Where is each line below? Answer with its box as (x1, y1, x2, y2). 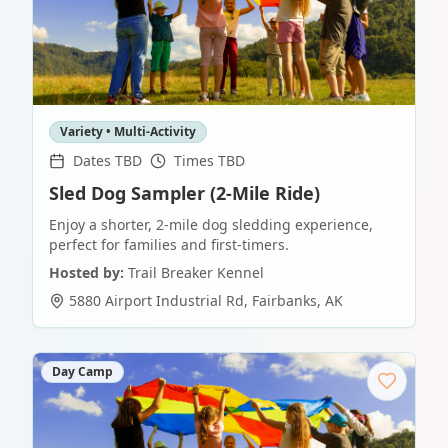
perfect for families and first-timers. (49, 235, 289, 254)
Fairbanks (252, 291, 317, 310)
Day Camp (52, 363, 113, 380)
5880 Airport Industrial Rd (69, 291, 244, 310)
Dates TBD (73, 151, 142, 170)
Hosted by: (49, 263, 124, 282)
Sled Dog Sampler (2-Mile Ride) (49, 181, 320, 205)
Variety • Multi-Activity (60, 123, 196, 140)
